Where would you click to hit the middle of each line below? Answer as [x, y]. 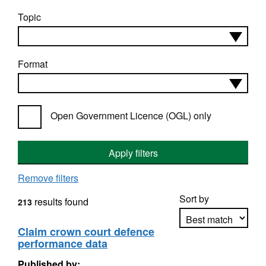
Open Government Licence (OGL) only [131, 115]
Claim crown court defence [86, 232]
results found [60, 202]
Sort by [194, 199]
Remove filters [48, 178]
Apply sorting [214, 252]
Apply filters [133, 153]
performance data [63, 243]
